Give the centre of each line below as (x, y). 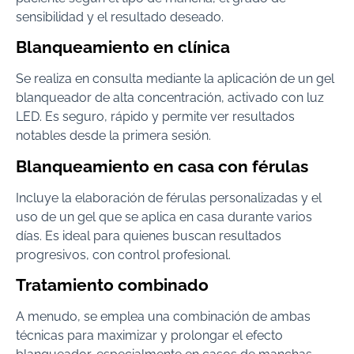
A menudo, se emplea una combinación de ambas (163, 317)
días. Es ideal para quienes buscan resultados (149, 235)
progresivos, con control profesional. (123, 254)
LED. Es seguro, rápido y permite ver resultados (155, 117)
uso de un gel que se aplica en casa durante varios (164, 217)
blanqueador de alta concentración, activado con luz (170, 98)
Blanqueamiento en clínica (123, 47)
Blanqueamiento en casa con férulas (162, 166)
